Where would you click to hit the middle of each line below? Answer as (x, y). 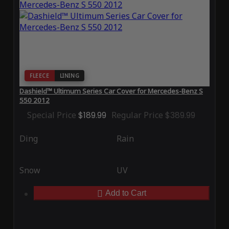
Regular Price (137, 115)
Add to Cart (126, 193)
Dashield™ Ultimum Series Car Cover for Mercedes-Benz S (111, 91)
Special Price (51, 115)
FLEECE (39, 76)
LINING (70, 76)
